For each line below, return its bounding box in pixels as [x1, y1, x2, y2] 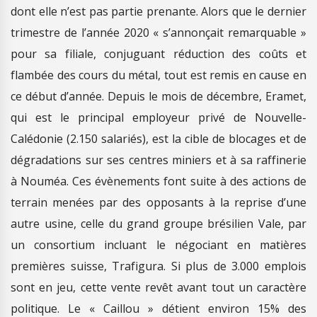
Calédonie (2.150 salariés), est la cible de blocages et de [11, 130, 306, 146]
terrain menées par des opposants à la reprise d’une [11, 194, 306, 210]
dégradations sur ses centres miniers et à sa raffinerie [11, 151, 306, 168]
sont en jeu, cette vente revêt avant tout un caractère [11, 279, 306, 295]
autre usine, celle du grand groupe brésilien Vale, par [11, 215, 306, 231]
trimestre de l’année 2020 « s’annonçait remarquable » [11, 24, 306, 40]
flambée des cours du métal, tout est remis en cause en [11, 67, 306, 83]
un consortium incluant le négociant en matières [11, 236, 306, 253]
